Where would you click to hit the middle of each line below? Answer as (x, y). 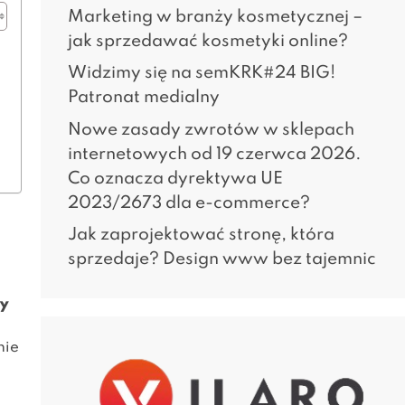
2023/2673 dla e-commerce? (188, 202)
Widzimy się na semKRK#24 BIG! (201, 73)
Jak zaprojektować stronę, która (201, 235)
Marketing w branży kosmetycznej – (215, 16)
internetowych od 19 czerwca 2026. (214, 154)
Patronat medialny (143, 97)
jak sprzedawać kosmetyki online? (209, 41)
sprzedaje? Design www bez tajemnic (221, 259)
